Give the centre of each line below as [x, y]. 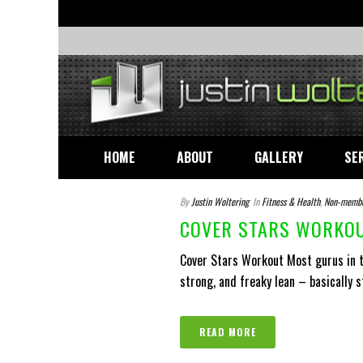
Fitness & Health [291, 201]
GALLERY [279, 157]
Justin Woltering [220, 201]
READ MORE [228, 332]
